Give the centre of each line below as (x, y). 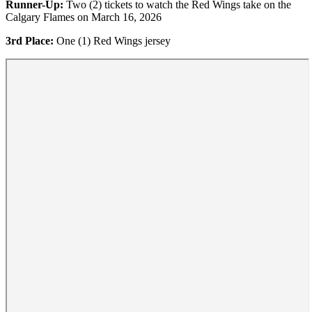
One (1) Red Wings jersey (112, 40)
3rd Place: (30, 40)
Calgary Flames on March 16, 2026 (84, 17)
